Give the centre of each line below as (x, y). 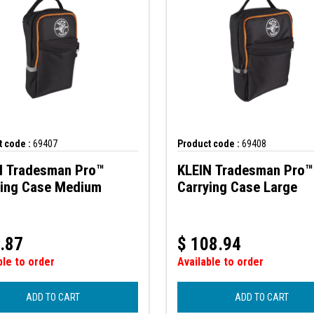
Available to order (220, 262)
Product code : (208, 144)
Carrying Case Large (237, 187)
